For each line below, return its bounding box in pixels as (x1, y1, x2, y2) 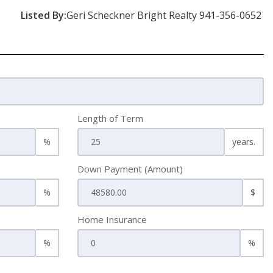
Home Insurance (77, 213, 147, 225)
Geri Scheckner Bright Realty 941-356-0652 (66, 9, 264, 22)
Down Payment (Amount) (77, 163, 183, 175)
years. (232, 136, 255, 147)
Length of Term (77, 112, 143, 124)
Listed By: (21, 9, 66, 22)
